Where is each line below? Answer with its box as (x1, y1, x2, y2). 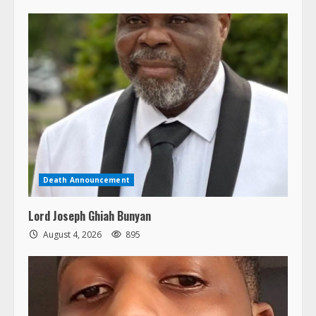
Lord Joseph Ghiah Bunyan (28, 207, 151, 224)
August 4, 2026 (41, 228, 104, 241)
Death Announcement (43, 174, 130, 185)
